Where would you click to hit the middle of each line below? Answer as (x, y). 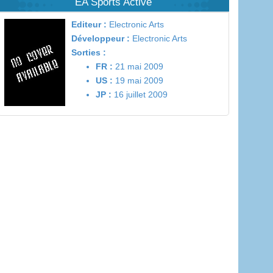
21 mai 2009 (138, 66)
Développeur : (101, 38)
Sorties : (89, 52)
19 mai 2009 (138, 80)
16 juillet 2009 (140, 94)
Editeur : (89, 24)
